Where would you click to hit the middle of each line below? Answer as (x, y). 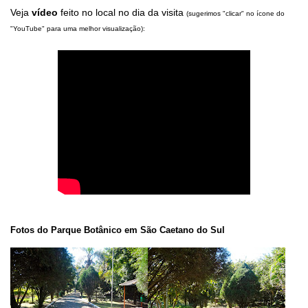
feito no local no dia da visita (122, 12)
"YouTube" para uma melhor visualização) (77, 28)
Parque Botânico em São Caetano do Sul (138, 230)
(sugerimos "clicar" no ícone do (235, 13)
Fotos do (31, 230)
